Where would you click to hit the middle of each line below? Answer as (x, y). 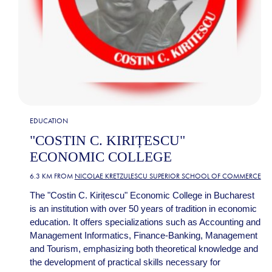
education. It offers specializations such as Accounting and (145, 222)
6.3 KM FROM (52, 176)
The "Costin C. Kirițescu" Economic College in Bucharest (142, 195)
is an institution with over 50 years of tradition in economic (143, 208)
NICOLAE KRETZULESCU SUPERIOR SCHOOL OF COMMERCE (168, 176)
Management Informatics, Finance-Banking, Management (143, 235)
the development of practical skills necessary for (125, 262)
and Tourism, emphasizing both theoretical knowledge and (144, 248)
